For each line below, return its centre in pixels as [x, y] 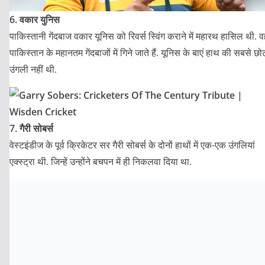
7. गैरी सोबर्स [31, 128]
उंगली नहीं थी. [33, 69]
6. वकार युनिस [35, 20]
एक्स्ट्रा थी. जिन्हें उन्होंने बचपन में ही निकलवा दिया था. [101, 161]
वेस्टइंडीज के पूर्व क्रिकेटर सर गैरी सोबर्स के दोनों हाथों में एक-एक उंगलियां [132, 145]
